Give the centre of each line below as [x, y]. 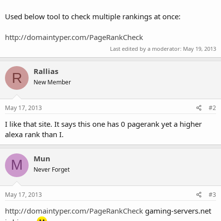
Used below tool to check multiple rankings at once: [93, 16]
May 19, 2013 [200, 49]
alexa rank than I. [34, 134]
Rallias [46, 71]
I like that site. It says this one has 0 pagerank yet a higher [103, 124]
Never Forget [52, 169]
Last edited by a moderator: [147, 49]
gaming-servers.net [177, 211]
